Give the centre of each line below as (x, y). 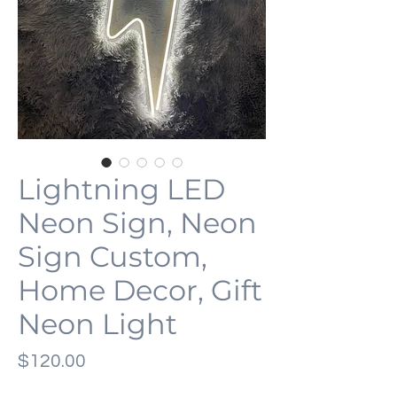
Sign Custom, (113, 257)
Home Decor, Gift (140, 291)
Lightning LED (121, 190)
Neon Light (97, 324)
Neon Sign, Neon (137, 223)
